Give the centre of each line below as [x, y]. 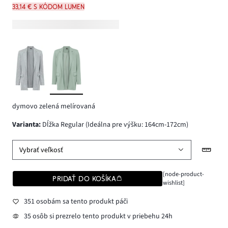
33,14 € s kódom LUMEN [48, 6]
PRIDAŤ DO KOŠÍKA [84, 179]
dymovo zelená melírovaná [54, 106]
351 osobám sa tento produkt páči [76, 201]
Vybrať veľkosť [41, 150]
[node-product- [183, 174]
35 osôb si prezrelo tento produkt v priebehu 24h [98, 217]
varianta [27, 125]
